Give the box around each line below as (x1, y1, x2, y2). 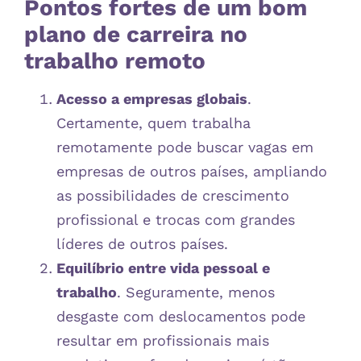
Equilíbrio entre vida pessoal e (56, 259, 270, 276)
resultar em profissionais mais (56, 331, 269, 349)
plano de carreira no (24, 20, 247, 48)
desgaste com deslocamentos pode (56, 307, 305, 325)
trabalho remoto (24, 47, 205, 74)
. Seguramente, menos (117, 283, 275, 301)
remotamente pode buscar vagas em (56, 138, 313, 156)
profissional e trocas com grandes (56, 210, 295, 228)
